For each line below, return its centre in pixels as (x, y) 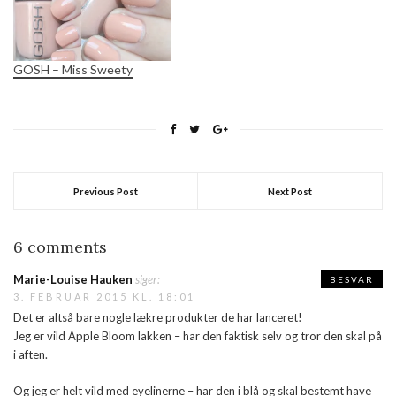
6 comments (60, 247)
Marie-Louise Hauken (73, 279)
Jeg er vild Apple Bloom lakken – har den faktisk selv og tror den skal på (198, 335)
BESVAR (352, 279)
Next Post (290, 191)
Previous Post (106, 191)
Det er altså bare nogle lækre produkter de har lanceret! (158, 317)
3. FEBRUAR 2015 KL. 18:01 (104, 296)
